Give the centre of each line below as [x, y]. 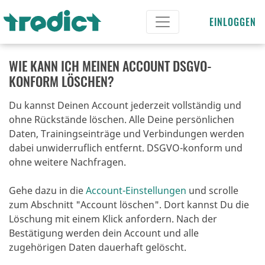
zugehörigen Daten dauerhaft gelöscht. [98, 247]
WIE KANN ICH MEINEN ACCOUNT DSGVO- [110, 66]
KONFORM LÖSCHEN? [62, 81]
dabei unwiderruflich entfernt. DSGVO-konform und [126, 148]
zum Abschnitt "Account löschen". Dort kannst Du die [129, 205]
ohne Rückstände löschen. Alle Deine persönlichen [122, 119]
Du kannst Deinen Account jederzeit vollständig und [125, 105]
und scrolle [212, 190]
